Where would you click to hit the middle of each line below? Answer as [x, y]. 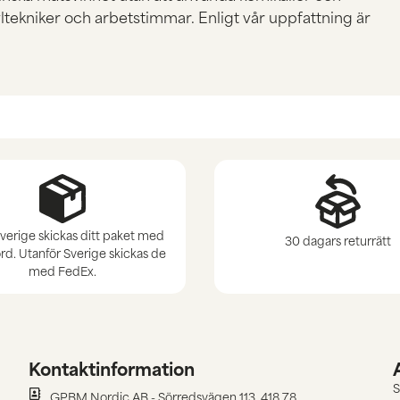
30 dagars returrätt [337, 240]
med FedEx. [62, 270]
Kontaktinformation [112, 368]
